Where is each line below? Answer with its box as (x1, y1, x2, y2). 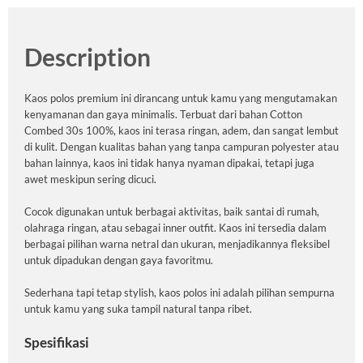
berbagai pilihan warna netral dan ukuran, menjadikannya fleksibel (24, 237, 330, 251)
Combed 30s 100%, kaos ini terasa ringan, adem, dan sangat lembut (24, 124, 339, 138)
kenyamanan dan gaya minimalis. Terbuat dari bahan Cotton (24, 108, 302, 122)
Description (24, 42, 151, 72)
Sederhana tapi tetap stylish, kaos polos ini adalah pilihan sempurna (24, 286, 335, 300)
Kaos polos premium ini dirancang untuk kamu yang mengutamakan (24, 92, 337, 105)
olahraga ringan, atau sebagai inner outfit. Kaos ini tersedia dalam (24, 221, 327, 235)
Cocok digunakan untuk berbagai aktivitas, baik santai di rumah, (24, 205, 319, 219)
